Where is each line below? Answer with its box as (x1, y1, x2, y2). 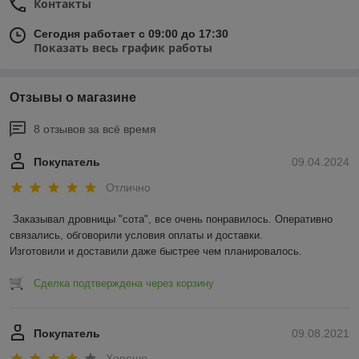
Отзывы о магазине (10, 91, 136, 105)
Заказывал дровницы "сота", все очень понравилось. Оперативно (13, 212, 333, 225)
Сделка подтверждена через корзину (34, 276, 214, 289)
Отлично (106, 180, 151, 194)
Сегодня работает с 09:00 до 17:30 (34, 27, 228, 41)
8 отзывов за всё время (34, 123, 156, 136)
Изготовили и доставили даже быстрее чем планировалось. (10, 244, 302, 257)
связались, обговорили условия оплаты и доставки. (10, 228, 263, 241)
